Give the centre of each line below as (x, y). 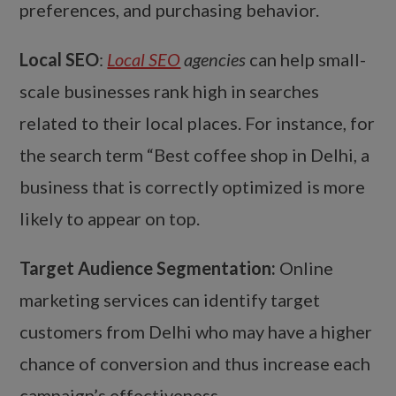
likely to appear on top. (110, 219)
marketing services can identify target (170, 300)
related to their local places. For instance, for (198, 123)
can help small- (306, 60)
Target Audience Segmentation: (148, 268)
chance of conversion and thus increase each (195, 364)
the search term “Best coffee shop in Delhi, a (195, 155)
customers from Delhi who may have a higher (196, 332)
